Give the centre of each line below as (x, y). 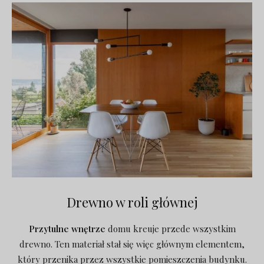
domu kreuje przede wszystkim (170, 229)
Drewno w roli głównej (132, 202)
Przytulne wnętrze (67, 229)
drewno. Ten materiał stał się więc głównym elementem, (132, 244)
